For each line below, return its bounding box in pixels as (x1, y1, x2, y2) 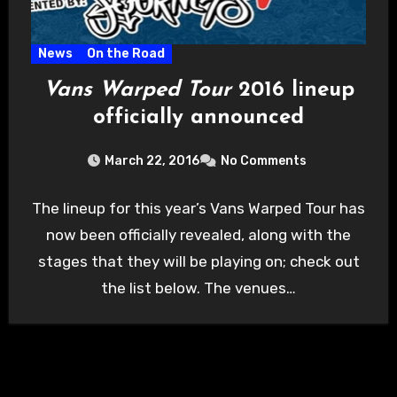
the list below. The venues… (101, 278, 296, 297)
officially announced (93, 106, 304, 128)
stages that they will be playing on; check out (37, 252, 360, 270)
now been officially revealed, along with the (46, 225, 351, 244)
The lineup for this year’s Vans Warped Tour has (32, 198, 365, 217)
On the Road (86, 45, 165, 61)
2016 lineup (230, 79, 354, 101)
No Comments (221, 152, 307, 168)
